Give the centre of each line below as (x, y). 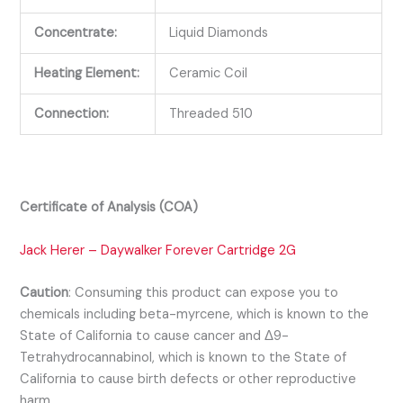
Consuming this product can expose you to (207, 293)
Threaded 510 (211, 114)
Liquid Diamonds (219, 33)
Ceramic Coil (209, 74)
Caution (45, 293)
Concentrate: (78, 33)
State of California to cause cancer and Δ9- (155, 336)
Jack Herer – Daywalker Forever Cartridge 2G (158, 250)
